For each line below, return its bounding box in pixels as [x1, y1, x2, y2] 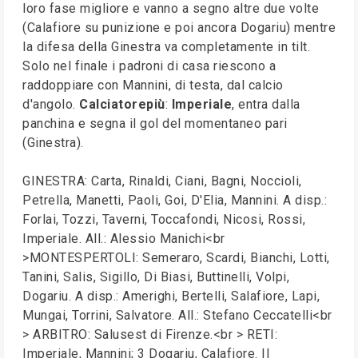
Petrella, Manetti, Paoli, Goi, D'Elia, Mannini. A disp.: [22, 193, 327, 208]
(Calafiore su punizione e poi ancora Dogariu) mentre [22, 20, 336, 35]
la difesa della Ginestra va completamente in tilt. [22, 39, 310, 54]
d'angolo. [22, 97, 79, 112]
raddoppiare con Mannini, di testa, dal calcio [22, 78, 284, 93]
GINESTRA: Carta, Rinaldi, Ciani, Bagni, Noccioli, [22, 173, 302, 189]
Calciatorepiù [79, 97, 165, 112]
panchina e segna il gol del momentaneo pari [22, 116, 288, 131]
